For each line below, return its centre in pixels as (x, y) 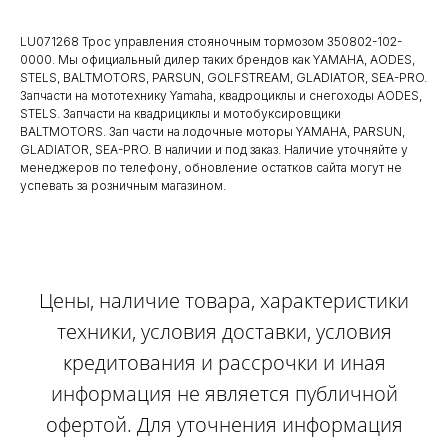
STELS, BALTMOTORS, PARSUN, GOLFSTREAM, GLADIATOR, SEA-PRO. (223, 78)
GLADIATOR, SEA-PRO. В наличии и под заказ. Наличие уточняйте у (214, 150)
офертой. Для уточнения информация (224, 425)
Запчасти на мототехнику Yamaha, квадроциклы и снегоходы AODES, (221, 96)
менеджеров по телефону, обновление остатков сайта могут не (211, 168)
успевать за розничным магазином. (123, 186)
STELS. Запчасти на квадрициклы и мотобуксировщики (180, 114)
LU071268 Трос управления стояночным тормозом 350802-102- (211, 42)
